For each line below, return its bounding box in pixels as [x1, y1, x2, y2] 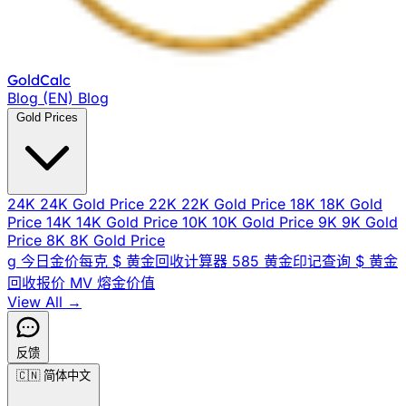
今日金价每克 [21, 252, 108, 270]
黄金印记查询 [264, 252, 351, 270]
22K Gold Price [181, 195, 285, 213]
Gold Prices [16, 111, 78, 124]
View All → [7, 293, 82, 311]
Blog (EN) [7, 89, 73, 107]
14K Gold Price [76, 213, 178, 231]
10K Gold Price [212, 213, 314, 231]
